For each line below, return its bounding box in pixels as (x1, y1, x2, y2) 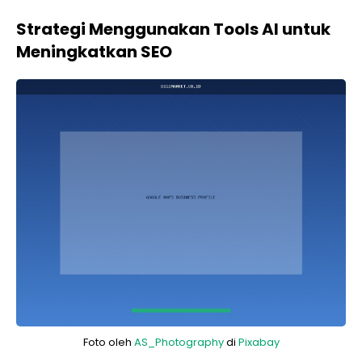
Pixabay (238, 335, 280, 350)
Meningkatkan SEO (16, 40, 172, 63)
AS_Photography (133, 335, 224, 350)
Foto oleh (82, 335, 134, 350)
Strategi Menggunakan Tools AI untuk (16, 18, 330, 40)
